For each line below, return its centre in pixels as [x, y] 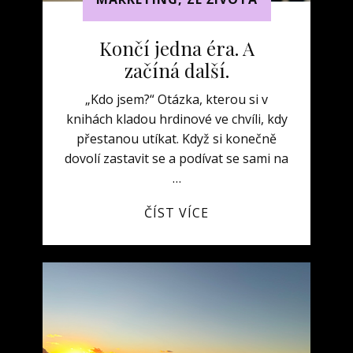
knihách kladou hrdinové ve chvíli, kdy [176, 119]
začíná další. [176, 70]
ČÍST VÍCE [176, 213]
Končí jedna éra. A [176, 48]
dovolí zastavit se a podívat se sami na [176, 158]
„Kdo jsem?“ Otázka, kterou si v [176, 99]
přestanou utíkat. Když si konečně [176, 139]
